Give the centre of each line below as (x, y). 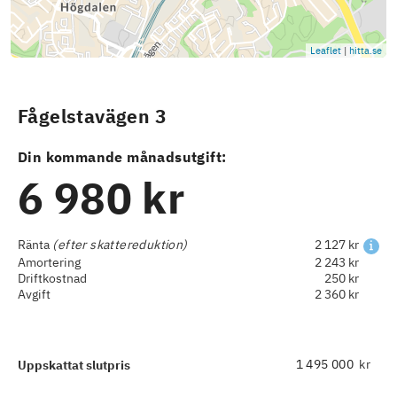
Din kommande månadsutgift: (122, 157)
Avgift (34, 294)
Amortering (49, 262)
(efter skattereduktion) (119, 245)
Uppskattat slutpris (74, 365)
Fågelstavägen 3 (92, 117)
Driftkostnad (52, 278)
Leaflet (326, 51)
